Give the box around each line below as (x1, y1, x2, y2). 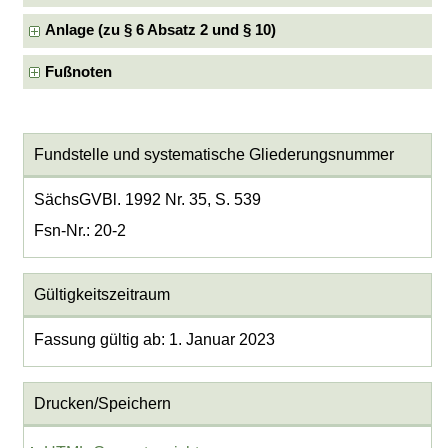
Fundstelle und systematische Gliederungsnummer (33, 145, 394, 163)
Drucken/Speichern (33, 395, 171, 413)
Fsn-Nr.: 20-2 (33, 221, 126, 239)
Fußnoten (45, 63, 113, 80)
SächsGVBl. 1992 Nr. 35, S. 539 (33, 190, 261, 208)
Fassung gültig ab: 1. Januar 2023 (33, 330, 275, 348)
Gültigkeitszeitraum (33, 286, 170, 304)
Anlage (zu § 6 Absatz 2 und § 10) (45, 22, 277, 39)
